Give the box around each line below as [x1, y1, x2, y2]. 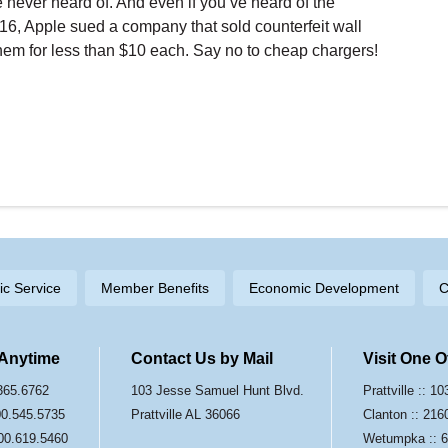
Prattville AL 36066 [131, 407, 241, 423]
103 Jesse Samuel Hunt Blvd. [131, 383, 305, 399]
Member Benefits [101, 280, 209, 297]
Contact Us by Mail [131, 350, 274, 368]
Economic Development [249, 280, 399, 297]
